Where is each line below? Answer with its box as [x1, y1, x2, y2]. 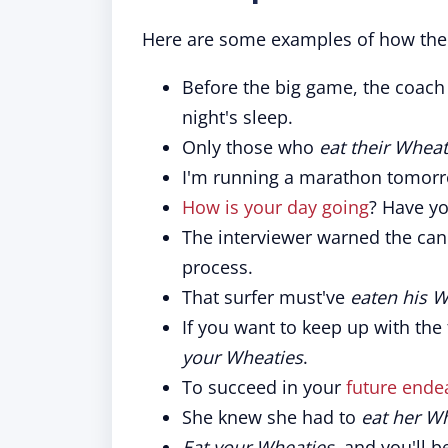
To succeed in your [182, 375, 341, 399]
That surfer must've [182, 285, 350, 309]
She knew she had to [182, 405, 361, 429]
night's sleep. [182, 105, 293, 129]
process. [182, 255, 253, 279]
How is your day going [182, 195, 369, 219]
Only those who [182, 135, 319, 159]
